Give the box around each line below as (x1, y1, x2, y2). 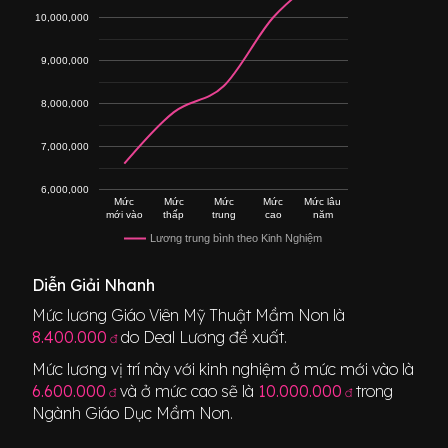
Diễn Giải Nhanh (32, 274, 156, 295)
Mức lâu (304, 195, 342, 207)
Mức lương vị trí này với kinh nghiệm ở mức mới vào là (32, 358, 415, 379)
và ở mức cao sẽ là (120, 380, 259, 401)
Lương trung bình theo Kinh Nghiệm (150, 232, 323, 245)
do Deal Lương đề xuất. (117, 326, 288, 347)
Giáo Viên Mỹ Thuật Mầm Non (111, 304, 330, 325)
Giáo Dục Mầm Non (85, 402, 231, 423)
